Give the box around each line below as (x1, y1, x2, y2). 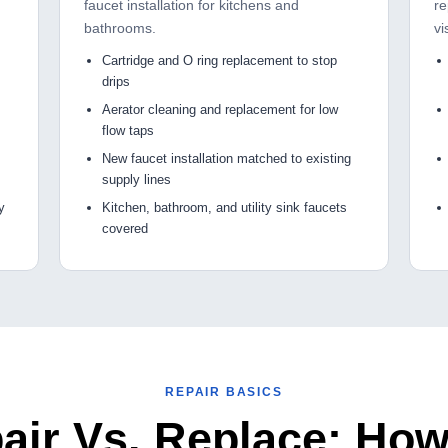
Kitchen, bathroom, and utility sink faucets (101, 200, 347, 216)
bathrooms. (83, 20, 156, 37)
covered (101, 221, 148, 237)
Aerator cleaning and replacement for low (101, 102, 338, 118)
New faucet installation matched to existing (101, 151, 351, 167)
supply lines (101, 172, 171, 188)
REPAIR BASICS (165, 385, 283, 400)
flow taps (101, 123, 154, 139)
